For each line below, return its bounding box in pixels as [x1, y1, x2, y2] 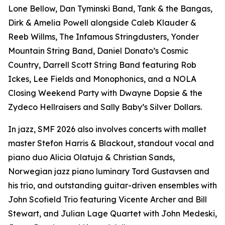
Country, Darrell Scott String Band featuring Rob [8, 60, 196, 70]
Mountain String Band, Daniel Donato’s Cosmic [8, 46, 188, 56]
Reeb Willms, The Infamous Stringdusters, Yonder [8, 32, 199, 42]
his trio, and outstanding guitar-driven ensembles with [8, 180, 217, 190]
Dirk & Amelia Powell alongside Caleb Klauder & [8, 18, 196, 28]
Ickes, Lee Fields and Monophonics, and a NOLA [8, 74, 196, 84]
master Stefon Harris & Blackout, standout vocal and [8, 138, 214, 148]
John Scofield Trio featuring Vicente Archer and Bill [8, 194, 207, 204]
